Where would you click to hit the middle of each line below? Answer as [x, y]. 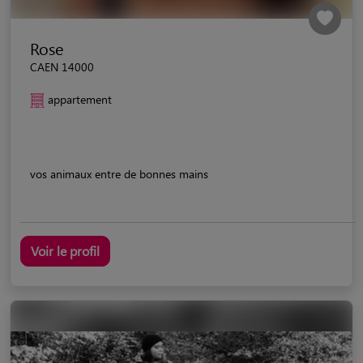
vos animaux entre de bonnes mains [119, 173]
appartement [80, 99]
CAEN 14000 [62, 66]
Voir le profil [65, 250]
